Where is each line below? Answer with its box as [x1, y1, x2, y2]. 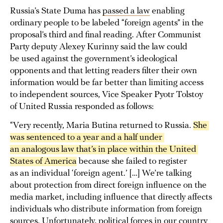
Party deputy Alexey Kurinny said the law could [10, 42, 187, 52]
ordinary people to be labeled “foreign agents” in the [10, 18, 204, 28]
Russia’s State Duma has [10, 6, 103, 16]
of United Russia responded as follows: [10, 102, 154, 112]
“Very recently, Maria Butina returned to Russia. [10, 121, 193, 131]
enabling [150, 6, 185, 16]
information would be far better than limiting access [10, 78, 204, 88]
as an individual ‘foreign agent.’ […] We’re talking [10, 169, 192, 179]
